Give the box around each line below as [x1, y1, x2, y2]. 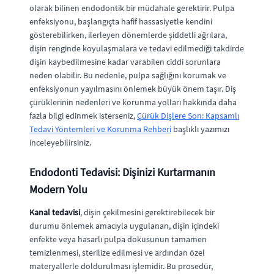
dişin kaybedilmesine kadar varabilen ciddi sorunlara [29, 56, 221, 67]
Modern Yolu [29, 182, 87, 196]
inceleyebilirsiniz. [29, 137, 91, 148]
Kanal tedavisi [29, 207, 80, 218]
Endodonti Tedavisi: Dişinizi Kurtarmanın [29, 165, 215, 179]
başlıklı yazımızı [171, 124, 229, 135]
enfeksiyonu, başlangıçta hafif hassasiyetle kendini [29, 16, 212, 27]
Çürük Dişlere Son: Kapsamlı [137, 110, 239, 121]
